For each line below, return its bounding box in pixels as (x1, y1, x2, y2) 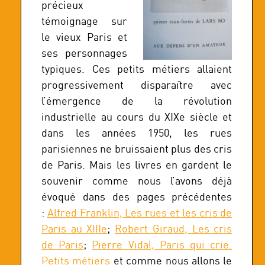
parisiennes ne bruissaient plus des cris (41, 141, 232, 156)
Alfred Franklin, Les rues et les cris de (47, 205, 232, 219)
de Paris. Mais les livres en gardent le (41, 157, 232, 172)
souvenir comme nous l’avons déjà (41, 173, 232, 188)
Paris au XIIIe (41, 221, 108, 235)
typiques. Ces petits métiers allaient (41, 62, 232, 76)
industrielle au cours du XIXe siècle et (41, 109, 232, 124)
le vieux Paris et (41, 30, 128, 44)
